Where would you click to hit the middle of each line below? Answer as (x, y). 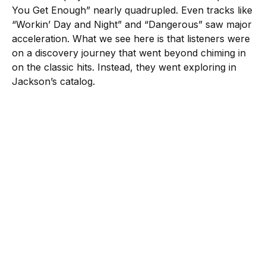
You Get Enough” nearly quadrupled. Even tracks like (132, 10)
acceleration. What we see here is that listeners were (131, 38)
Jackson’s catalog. (53, 81)
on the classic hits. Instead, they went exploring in (124, 67)
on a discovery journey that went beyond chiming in (129, 53)
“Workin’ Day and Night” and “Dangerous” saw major (132, 24)
